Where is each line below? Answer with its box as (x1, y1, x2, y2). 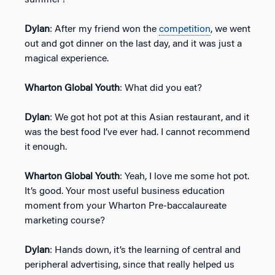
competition (159, 24, 211, 34)
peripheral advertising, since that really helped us (25, 260, 234, 270)
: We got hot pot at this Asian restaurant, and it (50, 112, 249, 123)
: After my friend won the (50, 24, 159, 34)
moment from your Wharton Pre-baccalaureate (25, 201, 227, 211)
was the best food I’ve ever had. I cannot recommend (25, 127, 250, 137)
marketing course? (25, 215, 105, 226)
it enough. (25, 142, 67, 152)
